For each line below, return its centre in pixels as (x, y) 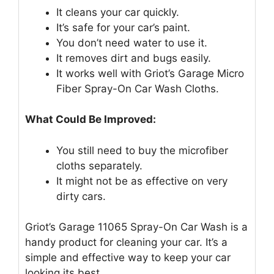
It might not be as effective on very (142, 181)
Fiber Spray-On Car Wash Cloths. (138, 88)
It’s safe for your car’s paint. (123, 27)
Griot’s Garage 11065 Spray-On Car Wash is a (136, 227)
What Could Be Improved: (91, 120)
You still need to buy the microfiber (142, 150)
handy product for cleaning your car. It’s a (126, 243)
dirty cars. (81, 196)
